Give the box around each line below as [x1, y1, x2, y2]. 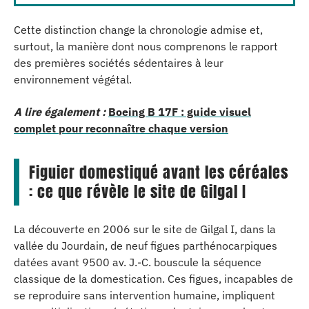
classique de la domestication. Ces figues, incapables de [14, 272, 293, 286]
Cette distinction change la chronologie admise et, [14, 23, 263, 37]
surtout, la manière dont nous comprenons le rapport [14, 39, 278, 53]
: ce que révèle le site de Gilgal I [29, 179, 246, 203]
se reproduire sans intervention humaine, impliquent [14, 288, 275, 302]
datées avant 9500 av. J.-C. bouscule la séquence [14, 255, 261, 269]
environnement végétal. [14, 72, 132, 86]
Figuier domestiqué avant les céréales [29, 160, 288, 183]
